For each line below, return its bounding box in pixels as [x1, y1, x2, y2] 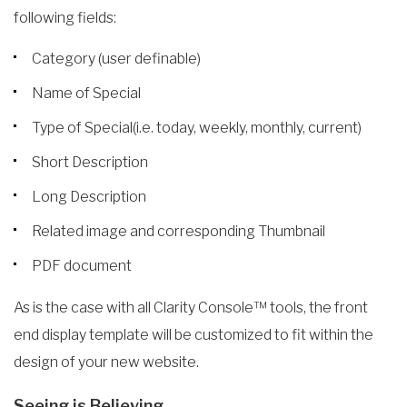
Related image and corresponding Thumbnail [32, 223, 325, 240]
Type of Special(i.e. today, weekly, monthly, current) [32, 119, 362, 136]
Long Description [32, 188, 146, 205]
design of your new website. [14, 353, 199, 371]
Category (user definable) [32, 50, 201, 67]
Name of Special [32, 84, 141, 102]
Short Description [32, 154, 148, 171]
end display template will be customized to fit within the [14, 326, 373, 343]
